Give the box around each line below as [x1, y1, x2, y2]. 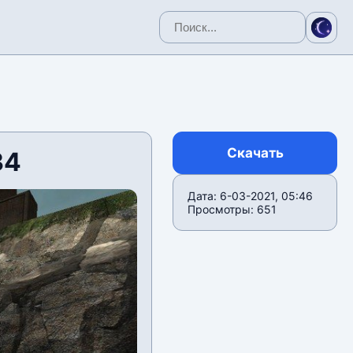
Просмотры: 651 [188, 203, 277, 216]
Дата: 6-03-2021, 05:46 [188, 189, 314, 203]
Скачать [226, 145, 284, 161]
